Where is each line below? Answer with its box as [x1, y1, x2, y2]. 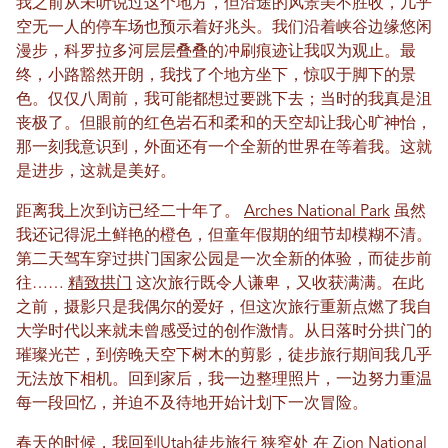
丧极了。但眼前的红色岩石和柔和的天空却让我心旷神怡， [16, 116, 432, 133]
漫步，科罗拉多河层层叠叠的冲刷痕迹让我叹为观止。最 [16, 44, 416, 61]
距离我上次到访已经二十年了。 [16, 204, 244, 221]
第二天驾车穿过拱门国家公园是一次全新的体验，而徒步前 [16, 252, 432, 269]
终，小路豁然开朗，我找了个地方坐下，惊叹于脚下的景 [16, 68, 416, 85]
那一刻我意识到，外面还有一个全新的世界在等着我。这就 [16, 140, 432, 157]
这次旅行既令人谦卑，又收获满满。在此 [132, 276, 424, 293]
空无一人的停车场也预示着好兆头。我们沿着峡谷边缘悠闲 [16, 20, 432, 37]
